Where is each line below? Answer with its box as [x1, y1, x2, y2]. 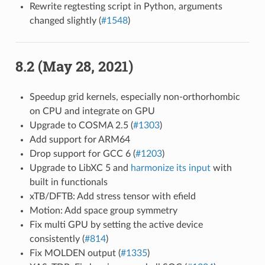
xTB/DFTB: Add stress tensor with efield [29, 191, 196, 201]
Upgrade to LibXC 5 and [29, 163, 131, 173]
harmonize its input [130, 163, 211, 173]
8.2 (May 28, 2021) [15, 56, 133, 76]
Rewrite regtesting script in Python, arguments [29, 1, 222, 11]
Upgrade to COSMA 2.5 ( [29, 120, 133, 130]
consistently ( [29, 234, 85, 244]
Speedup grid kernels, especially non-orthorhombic [29, 92, 240, 102]
